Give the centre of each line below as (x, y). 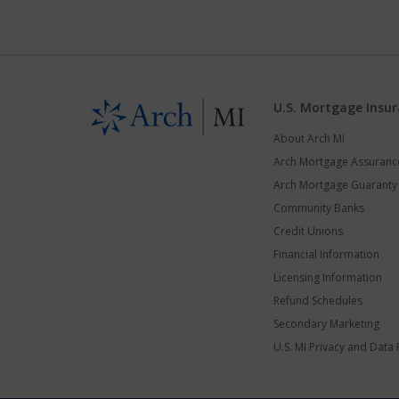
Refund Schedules (318, 301)
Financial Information (326, 255)
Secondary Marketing (326, 324)
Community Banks (319, 208)
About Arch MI (309, 139)
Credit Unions (308, 232)
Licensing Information (328, 278)
